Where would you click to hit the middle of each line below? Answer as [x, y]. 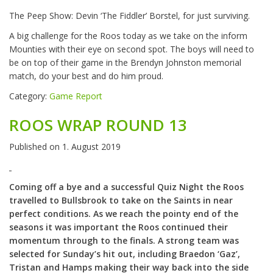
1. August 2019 [91, 147]
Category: [29, 96]
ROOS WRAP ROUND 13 [98, 125]
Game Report [76, 96]
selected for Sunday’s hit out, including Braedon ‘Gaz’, [125, 254]
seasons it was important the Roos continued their [119, 227]
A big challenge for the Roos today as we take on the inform [128, 36]
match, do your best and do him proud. [86, 76]
